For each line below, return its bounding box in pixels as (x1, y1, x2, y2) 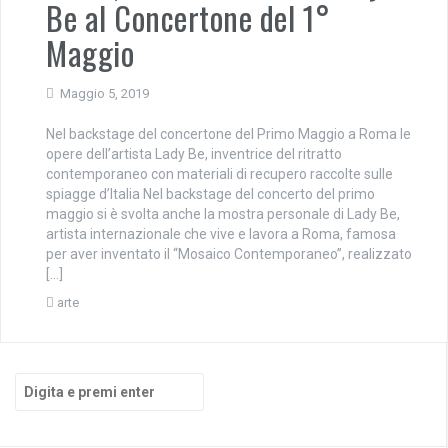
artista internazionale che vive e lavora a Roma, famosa (46, 226, 396, 242)
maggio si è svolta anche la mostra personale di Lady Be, (46, 206, 400, 222)
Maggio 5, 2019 (60, 86, 149, 101)
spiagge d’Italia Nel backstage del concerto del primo (46, 186, 375, 202)
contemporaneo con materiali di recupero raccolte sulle (46, 166, 393, 182)
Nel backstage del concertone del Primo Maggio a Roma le (46, 126, 411, 142)
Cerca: (14, 374, 58, 390)
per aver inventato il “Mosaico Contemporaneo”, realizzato (46, 246, 412, 262)
